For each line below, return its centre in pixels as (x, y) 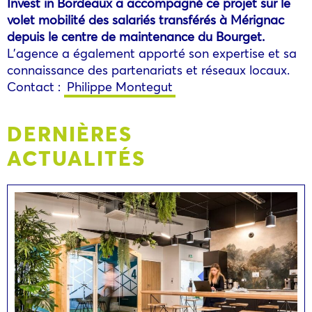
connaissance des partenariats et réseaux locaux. (148, 69)
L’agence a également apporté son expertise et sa (152, 53)
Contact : (36, 86)
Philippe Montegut (120, 86)
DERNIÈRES (70, 133)
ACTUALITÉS (76, 157)
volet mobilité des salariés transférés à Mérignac (146, 19)
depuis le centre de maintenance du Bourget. (138, 36)
